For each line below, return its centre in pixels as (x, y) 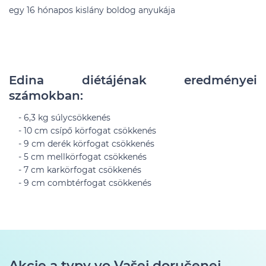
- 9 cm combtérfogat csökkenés (80, 183)
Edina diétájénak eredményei (133, 80)
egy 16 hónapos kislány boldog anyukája (92, 10)
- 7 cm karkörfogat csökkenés (75, 170)
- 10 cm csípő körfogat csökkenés (83, 131)
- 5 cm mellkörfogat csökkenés (78, 157)
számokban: (46, 96)
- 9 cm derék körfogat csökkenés (82, 144)
